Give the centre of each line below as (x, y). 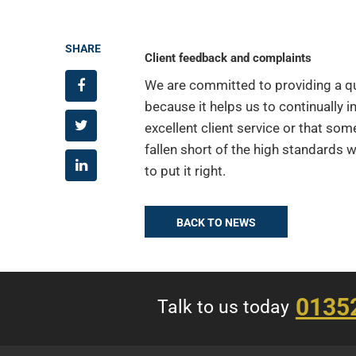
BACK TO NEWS (216, 222)
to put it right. (185, 170)
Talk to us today (223, 307)
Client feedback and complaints (228, 58)
